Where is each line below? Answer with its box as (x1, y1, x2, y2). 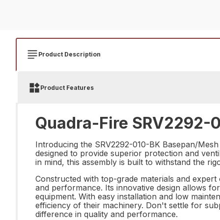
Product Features (40, 84, 94, 91)
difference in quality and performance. (35, 209, 178, 219)
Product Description (38, 51, 101, 58)
